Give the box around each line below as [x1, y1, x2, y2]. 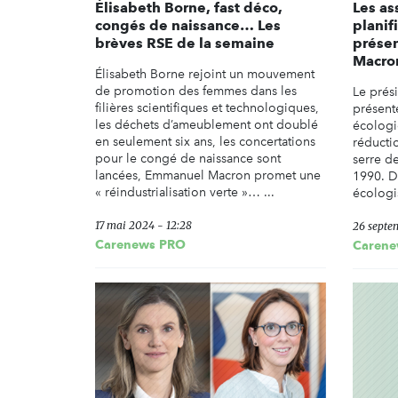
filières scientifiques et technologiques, [95, 100, 319, 116]
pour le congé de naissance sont [95, 151, 281, 167]
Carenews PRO [95, 237, 186, 252]
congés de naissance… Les [95, 17, 281, 35]
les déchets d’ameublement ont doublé [95, 117, 318, 133]
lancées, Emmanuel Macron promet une [95, 168, 321, 184]
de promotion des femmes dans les [95, 84, 297, 99]
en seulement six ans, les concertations [95, 134, 315, 150]
